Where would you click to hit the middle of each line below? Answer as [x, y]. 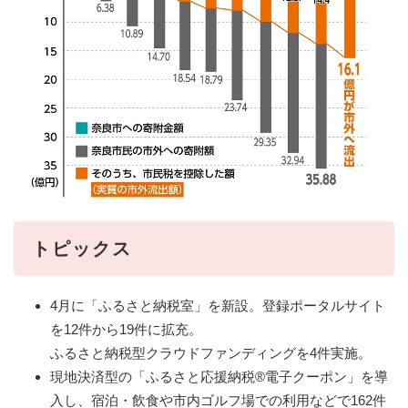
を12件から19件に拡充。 [126, 330]
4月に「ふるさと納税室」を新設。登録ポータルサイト [218, 306]
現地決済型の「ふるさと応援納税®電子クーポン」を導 [219, 377]
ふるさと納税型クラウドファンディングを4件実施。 [211, 353]
